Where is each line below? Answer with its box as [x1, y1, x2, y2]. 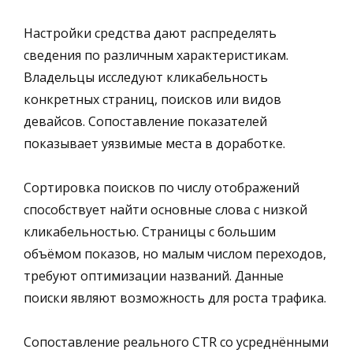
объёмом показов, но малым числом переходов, [24, 244, 326, 262]
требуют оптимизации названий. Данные [24, 266, 284, 284]
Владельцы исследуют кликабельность [24, 68, 268, 86]
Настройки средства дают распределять [24, 24, 277, 42]
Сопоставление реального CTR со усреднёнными [24, 333, 329, 351]
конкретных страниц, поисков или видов [24, 90, 281, 108]
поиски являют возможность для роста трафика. [24, 288, 326, 307]
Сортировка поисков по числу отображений [24, 178, 299, 196]
